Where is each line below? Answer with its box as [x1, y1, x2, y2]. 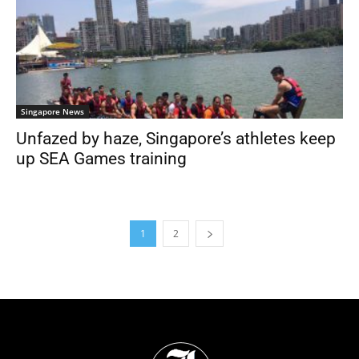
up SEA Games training [16, 148, 187, 168]
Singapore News [21, 105, 84, 117]
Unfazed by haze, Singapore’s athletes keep [16, 128, 336, 148]
